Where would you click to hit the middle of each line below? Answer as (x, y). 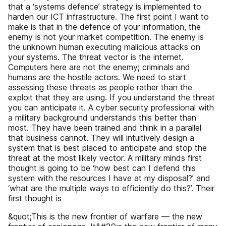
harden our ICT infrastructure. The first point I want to (108, 17)
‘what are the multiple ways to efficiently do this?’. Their (111, 188)
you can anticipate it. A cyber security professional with (111, 107)
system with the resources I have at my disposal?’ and (109, 178)
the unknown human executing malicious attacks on (104, 47)
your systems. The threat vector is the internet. (96, 57)
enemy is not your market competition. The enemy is (106, 37)
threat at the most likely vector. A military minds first (105, 158)
